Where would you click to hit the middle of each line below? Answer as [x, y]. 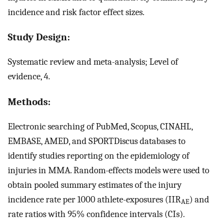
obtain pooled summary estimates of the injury [95, 185]
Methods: [29, 101]
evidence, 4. [29, 77]
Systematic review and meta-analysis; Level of [93, 62]
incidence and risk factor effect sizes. [76, 12]
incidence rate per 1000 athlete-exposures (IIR [94, 199]
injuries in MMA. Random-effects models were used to [109, 170]
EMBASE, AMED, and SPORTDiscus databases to [97, 141]
